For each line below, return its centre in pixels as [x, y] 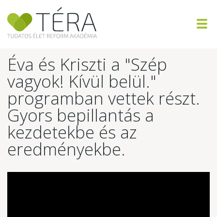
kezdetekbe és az [72, 132]
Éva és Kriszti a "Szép [87, 64]
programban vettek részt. [104, 98]
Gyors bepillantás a [81, 115]
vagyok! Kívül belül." [82, 81]
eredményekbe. [66, 149]
